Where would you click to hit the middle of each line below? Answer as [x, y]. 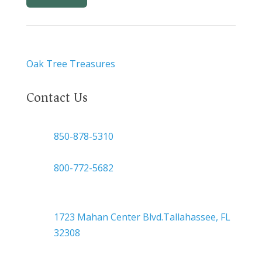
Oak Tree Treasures [70, 63]
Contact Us [57, 97]
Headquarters [84, 201]
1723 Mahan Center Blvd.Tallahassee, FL [142, 217]
